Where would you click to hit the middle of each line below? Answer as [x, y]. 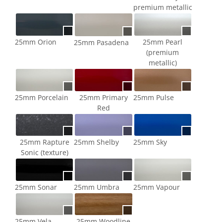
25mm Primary [103, 97]
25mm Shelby [97, 142]
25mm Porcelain [42, 97]
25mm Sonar [36, 187]
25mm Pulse [153, 97]
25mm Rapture [44, 142]
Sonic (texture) [44, 153]
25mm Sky [150, 142]
